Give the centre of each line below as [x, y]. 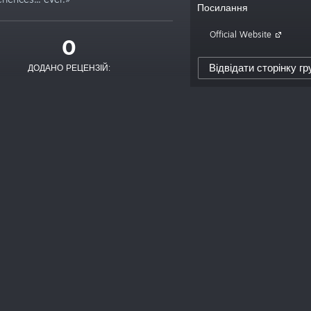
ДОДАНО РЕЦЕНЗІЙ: [69, 68]
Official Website [242, 34]
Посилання [222, 7]
